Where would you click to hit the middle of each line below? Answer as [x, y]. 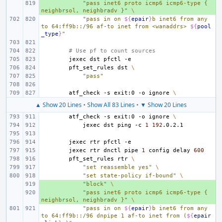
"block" [95, 184]
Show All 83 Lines [111, 105]
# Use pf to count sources [112, 51]
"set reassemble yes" [117, 167]
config [159, 150]
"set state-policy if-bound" [130, 176]
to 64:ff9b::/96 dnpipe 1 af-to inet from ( [114, 216]
